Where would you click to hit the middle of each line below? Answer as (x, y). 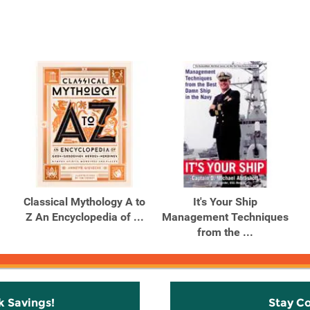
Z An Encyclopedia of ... (84, 217)
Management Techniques (225, 217)
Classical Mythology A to (84, 202)
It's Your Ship (225, 202)
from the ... (225, 232)
